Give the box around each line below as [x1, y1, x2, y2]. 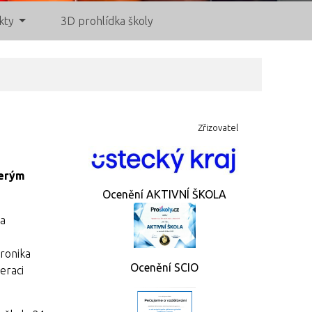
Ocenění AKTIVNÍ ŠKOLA [102, 188, 226, 201]
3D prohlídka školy [60, 15, 153, 27]
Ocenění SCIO [130, 261, 198, 274]
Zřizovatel [91, 123, 238, 133]
